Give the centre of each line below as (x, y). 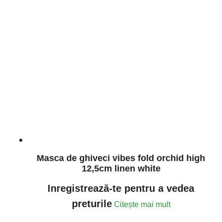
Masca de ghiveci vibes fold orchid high (121, 158)
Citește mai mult (142, 204)
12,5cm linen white (121, 168)
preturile (92, 203)
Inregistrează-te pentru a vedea (121, 188)
